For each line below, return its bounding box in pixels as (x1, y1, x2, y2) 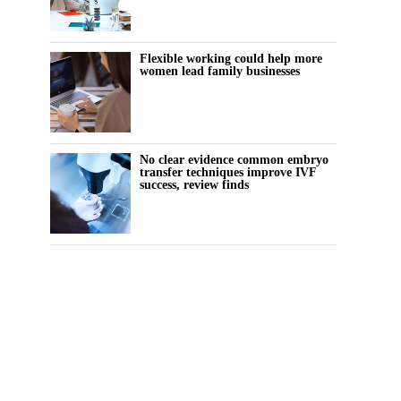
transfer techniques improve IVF (140, 165, 316, 180)
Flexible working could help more (140, 51, 322, 66)
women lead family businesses (140, 64, 300, 79)
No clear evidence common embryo (140, 152, 328, 167)
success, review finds (140, 177, 249, 192)
